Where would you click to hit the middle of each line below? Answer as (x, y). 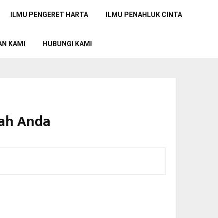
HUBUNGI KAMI (68, 44)
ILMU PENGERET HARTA (49, 15)
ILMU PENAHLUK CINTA (144, 15)
